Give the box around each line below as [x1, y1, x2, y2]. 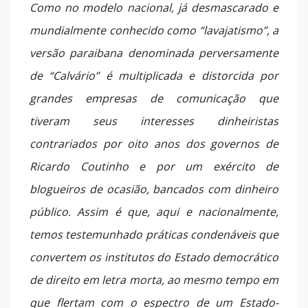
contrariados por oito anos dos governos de [30, 136, 278, 152]
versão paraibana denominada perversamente [30, 45, 278, 61]
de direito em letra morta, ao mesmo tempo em [30, 272, 278, 288]
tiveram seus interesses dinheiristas [30, 113, 278, 129]
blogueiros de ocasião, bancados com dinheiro [30, 181, 278, 197]
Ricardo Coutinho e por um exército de [30, 159, 278, 175]
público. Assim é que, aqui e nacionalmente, [30, 204, 278, 220]
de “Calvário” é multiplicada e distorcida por [30, 68, 278, 84]
